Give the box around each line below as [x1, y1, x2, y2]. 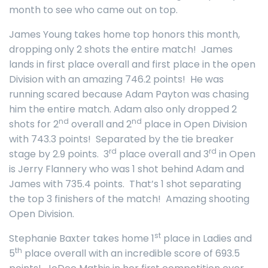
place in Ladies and [161, 232, 252, 245]
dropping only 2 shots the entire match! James [9, 42, 233, 56]
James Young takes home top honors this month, [9, 28, 240, 41]
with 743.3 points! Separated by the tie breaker [9, 132, 234, 146]
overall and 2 [69, 117, 132, 131]
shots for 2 [9, 117, 59, 131]
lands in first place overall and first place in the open [9, 57, 255, 71]
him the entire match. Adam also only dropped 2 [9, 102, 237, 116]
